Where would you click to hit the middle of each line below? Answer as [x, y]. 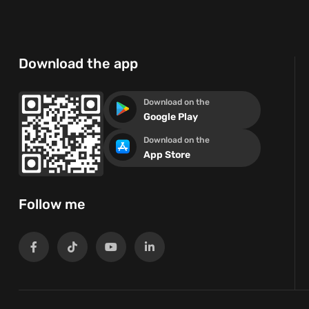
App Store [167, 154]
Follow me [52, 204]
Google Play [171, 117]
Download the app [78, 63]
